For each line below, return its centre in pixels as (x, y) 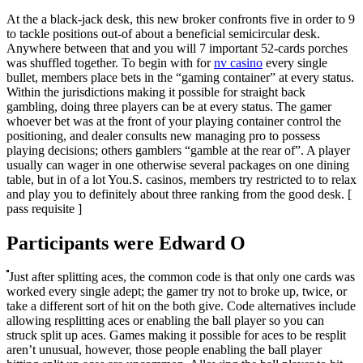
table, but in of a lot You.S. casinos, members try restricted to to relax (181, 179)
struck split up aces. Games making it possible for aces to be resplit (176, 335)
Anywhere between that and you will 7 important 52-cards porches (177, 48)
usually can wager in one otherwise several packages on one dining (178, 164)
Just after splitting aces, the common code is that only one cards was (182, 277)
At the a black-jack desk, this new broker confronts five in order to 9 (181, 19)
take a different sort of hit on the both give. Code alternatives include (181, 306)
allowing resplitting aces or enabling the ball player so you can (165, 321)
